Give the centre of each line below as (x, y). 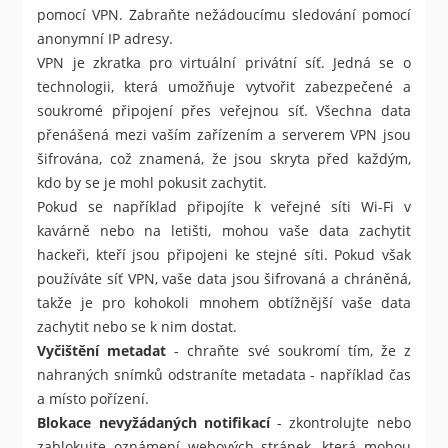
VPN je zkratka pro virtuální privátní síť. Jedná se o (224, 63)
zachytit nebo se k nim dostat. (137, 327)
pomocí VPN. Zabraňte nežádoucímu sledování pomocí (224, 15)
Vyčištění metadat (102, 351)
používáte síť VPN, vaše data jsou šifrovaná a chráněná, (224, 279)
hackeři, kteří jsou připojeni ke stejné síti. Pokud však (224, 255)
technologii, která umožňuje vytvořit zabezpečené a (224, 87)
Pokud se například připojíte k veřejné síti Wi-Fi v (224, 207)
